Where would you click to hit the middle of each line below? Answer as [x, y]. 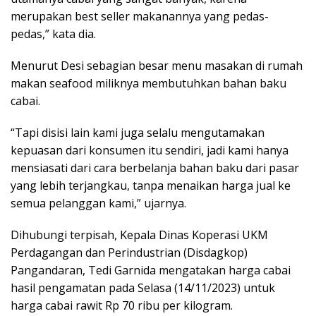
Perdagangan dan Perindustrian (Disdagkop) [129, 252]
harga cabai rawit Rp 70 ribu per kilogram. [122, 305]
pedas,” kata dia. [53, 34]
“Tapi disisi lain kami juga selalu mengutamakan [138, 132]
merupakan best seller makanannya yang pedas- [140, 16]
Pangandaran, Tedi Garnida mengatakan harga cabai [151, 270]
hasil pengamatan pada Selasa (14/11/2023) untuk [143, 287]
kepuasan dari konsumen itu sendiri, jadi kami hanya [150, 150]
